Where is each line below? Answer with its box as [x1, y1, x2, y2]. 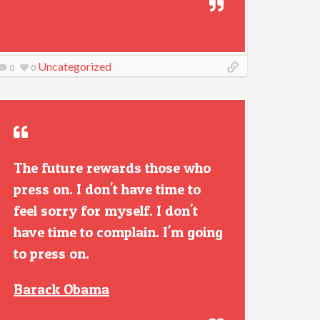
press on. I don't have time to [14, 181, 201, 198]
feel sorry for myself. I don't [14, 202, 198, 219]
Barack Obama [14, 281, 109, 298]
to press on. [14, 245, 89, 262]
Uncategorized [38, 59, 111, 73]
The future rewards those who [14, 159, 211, 176]
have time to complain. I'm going [14, 224, 223, 241]
